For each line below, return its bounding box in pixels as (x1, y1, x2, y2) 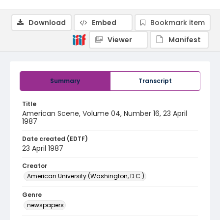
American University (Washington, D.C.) (27, 172, 144, 180)
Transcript (138, 77, 172, 85)
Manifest (168, 35, 201, 45)
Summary (50, 77, 80, 85)
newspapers (27, 201, 64, 209)
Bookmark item (150, 18, 205, 27)
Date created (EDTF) (22, 135, 88, 143)
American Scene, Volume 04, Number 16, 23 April (22, 109, 187, 118)
